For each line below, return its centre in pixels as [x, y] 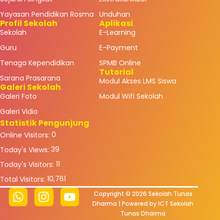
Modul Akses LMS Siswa [137, 81]
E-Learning [117, 33]
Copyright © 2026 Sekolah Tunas [143, 193]
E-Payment [118, 48]
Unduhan [114, 14]
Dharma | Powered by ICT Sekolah [143, 203]
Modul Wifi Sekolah [131, 96]
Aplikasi [116, 24]
